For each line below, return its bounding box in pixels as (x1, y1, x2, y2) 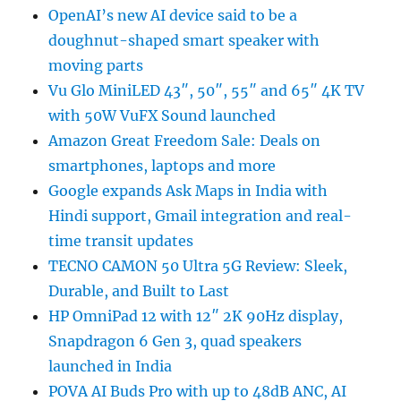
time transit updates (48, 232, 194, 251)
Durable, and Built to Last (48, 282, 230, 301)
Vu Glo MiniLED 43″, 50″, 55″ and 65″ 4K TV (48, 81, 365, 100)
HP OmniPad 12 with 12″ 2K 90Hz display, (48, 307, 344, 326)
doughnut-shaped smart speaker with (48, 31, 320, 50)
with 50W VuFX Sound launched (48, 107, 277, 125)
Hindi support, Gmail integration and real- (48, 207, 353, 226)
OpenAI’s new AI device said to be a (48, 6, 298, 25)
